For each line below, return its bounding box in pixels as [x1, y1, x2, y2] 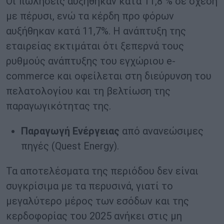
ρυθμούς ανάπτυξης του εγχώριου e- [6, 55, 175, 67]
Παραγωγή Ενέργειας [21, 125, 122, 137]
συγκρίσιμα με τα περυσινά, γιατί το [6, 180, 173, 192]
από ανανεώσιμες [122, 125, 203, 137]
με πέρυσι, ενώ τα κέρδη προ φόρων [6, 10, 174, 22]
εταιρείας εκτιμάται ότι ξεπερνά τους [6, 40, 184, 52]
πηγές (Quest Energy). [21, 140, 119, 152]
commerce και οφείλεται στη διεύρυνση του [6, 70, 211, 82]
